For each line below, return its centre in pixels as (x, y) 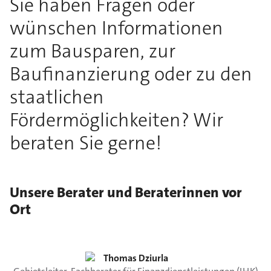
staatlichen (57, 97)
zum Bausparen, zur (93, 51)
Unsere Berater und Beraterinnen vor (126, 193)
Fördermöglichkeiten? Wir (116, 120)
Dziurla (153, 258)
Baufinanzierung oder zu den (131, 74)
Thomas (120, 258)
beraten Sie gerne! (86, 143)
